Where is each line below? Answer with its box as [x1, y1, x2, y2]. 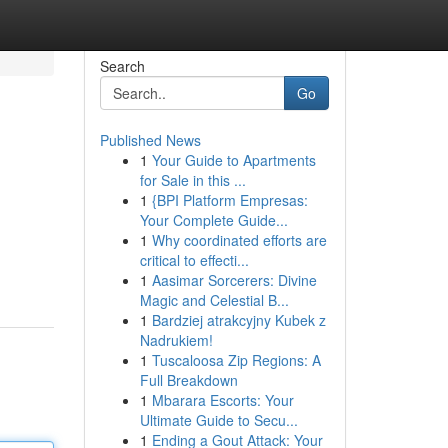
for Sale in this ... [139, 170, 246, 190]
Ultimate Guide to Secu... [139, 410, 298, 430]
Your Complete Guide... [139, 210, 288, 230]
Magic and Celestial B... [139, 290, 289, 310]
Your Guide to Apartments [151, 150, 316, 170]
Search [99, 56, 145, 76]
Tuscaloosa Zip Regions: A [151, 350, 321, 370]
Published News [99, 130, 201, 150]
